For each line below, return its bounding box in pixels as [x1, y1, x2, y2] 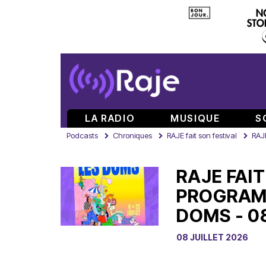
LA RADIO [85, 112, 135, 124]
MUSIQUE [170, 112, 220, 124]
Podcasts [66, 131, 98, 140]
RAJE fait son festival [167, 131, 237, 140]
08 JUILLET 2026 [176, 232, 248, 242]
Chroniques [113, 131, 152, 140]
